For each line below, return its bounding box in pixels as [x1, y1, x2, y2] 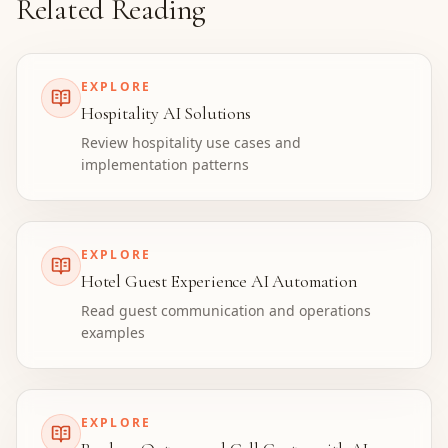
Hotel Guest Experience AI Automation [81, 271, 357, 292]
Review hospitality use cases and [81, 133, 301, 152]
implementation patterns [81, 155, 249, 174]
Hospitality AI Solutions [81, 103, 251, 124]
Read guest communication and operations [81, 301, 371, 320]
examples [81, 323, 145, 342]
